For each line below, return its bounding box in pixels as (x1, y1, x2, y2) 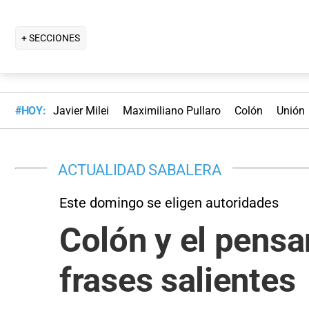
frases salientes (59, 260, 296, 300)
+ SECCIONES (21, 32, 80, 43)
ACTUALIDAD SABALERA (58, 160, 221, 179)
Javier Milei (52, 104, 109, 118)
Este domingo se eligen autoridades (59, 194, 279, 211)
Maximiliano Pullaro (122, 104, 221, 118)
